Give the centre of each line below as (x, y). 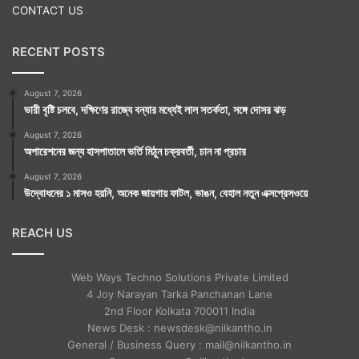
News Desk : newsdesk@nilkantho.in (179, 327)
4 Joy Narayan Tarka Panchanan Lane (179, 294)
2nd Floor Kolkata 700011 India (179, 311)
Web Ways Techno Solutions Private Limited (179, 277)
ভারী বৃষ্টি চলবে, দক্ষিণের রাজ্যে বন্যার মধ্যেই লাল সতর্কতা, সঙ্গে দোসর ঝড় (155, 109)
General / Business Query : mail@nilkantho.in (179, 344)
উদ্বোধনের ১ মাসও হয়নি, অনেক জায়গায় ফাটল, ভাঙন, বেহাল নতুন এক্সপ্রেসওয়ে (166, 192)
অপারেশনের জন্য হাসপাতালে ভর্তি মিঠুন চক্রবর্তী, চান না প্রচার (135, 151)
